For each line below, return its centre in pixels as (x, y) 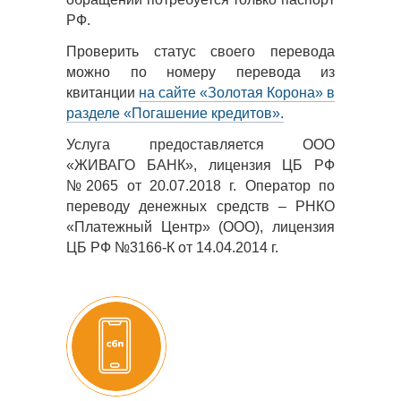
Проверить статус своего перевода (200, 51)
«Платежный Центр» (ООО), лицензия (200, 227)
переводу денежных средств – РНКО (200, 206)
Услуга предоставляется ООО (200, 145)
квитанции (102, 93)
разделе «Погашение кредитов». (175, 113)
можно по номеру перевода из (200, 72)
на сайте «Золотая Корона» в (237, 93)
